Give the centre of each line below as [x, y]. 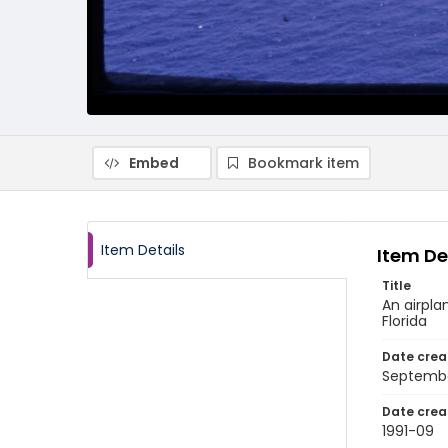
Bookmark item [303, 163]
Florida [404, 321]
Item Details [143, 250]
